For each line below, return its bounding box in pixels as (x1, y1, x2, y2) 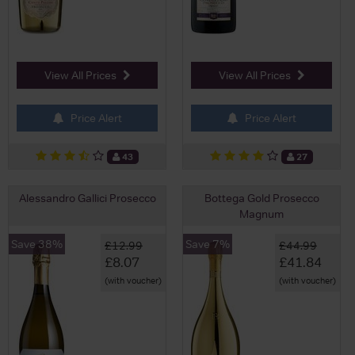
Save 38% (11, 236, 63, 251)
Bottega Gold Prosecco (204, 190, 319, 205)
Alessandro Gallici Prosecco (18, 190, 156, 205)
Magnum (239, 206, 284, 221)
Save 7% (185, 236, 230, 251)
